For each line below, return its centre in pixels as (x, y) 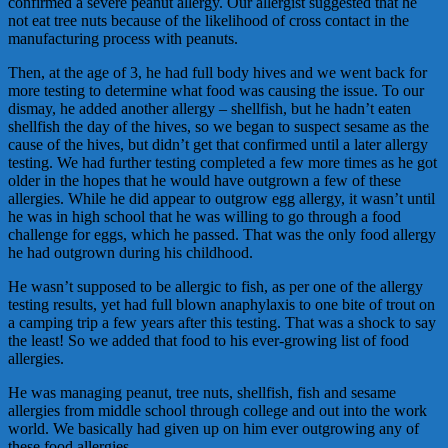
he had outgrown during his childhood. (130, 253)
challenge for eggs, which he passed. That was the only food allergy (222, 235)
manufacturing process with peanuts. (123, 39)
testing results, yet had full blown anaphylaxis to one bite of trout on (221, 305)
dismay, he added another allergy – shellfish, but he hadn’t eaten (209, 109)
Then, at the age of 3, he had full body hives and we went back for (217, 73)
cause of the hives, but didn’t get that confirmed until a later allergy (218, 145)
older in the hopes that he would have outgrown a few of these (204, 181)
